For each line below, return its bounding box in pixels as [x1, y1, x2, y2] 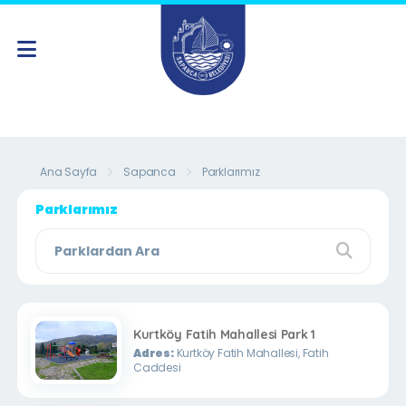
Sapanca [123, 164, 176, 179]
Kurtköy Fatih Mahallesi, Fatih [173, 344, 329, 361]
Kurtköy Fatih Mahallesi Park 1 [132, 325, 315, 343]
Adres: [132, 344, 174, 361]
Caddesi [132, 359, 181, 375]
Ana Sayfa [39, 164, 98, 179]
